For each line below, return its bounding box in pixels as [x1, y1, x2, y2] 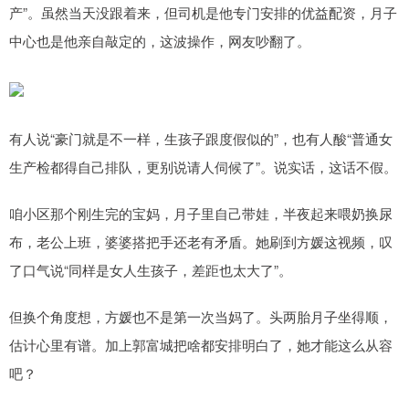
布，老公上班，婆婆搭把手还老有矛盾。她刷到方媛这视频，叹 [9, 232, 393, 252]
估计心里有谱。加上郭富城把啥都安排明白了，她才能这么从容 [9, 335, 393, 355]
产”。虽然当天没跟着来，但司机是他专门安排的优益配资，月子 [9, 3, 397, 23]
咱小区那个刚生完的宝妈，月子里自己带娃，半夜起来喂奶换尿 [9, 204, 393, 224]
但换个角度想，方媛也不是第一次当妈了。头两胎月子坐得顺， [9, 307, 393, 327]
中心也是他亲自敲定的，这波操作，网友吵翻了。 [9, 31, 310, 51]
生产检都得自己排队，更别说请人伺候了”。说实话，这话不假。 [9, 157, 397, 177]
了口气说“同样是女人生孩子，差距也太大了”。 [9, 260, 292, 280]
